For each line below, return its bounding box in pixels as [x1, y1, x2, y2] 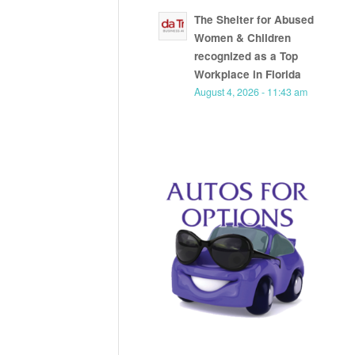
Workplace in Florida [194, 67, 302, 82]
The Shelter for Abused [194, 12, 315, 28]
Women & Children [194, 30, 292, 46]
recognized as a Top [194, 48, 299, 64]
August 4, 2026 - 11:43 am [194, 85, 308, 100]
